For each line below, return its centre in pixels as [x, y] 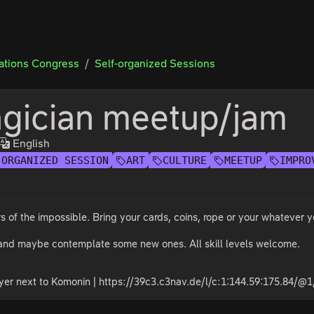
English [30, 143]
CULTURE [185, 161]
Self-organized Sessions [155, 63]
